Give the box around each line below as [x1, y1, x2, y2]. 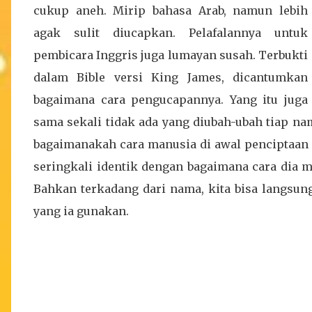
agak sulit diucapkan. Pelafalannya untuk [33, 26, 308, 40]
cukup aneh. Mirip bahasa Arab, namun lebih [33, 3, 308, 17]
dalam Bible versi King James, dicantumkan [33, 70, 308, 84]
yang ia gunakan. [33, 204, 129, 218]
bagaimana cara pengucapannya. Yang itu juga [33, 93, 308, 107]
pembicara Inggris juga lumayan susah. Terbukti [33, 48, 308, 62]
